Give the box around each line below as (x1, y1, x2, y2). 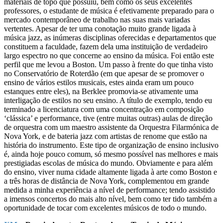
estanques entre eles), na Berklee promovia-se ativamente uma (4, 87, 198, 96)
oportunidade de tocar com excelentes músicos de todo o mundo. (4, 203, 207, 212)
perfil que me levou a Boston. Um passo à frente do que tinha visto (4, 60, 213, 69)
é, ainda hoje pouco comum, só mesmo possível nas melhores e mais (4, 149, 218, 158)
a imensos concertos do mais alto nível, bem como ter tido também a (4, 194, 217, 203)
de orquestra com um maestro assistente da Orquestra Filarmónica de (4, 122, 219, 131)
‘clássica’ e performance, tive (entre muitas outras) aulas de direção (4, 113, 213, 122)
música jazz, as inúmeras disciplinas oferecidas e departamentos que (4, 33, 216, 42)
